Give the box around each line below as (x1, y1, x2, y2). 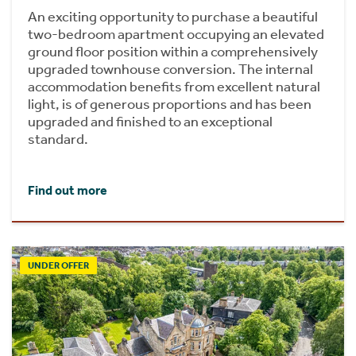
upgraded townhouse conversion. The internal (28, 60, 313, 78)
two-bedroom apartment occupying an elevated (28, 25, 324, 43)
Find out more (28, 183, 107, 199)
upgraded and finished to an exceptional (28, 112, 273, 130)
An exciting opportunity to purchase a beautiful (28, 7, 318, 25)
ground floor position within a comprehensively (28, 42, 318, 60)
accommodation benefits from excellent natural (28, 77, 320, 95)
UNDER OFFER (28, 260, 89, 272)
